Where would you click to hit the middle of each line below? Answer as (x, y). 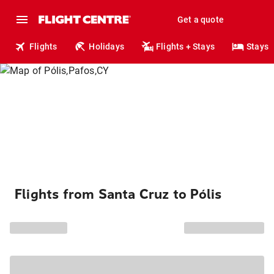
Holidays (107, 46)
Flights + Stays (186, 46)
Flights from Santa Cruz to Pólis (118, 194)
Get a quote (200, 20)
